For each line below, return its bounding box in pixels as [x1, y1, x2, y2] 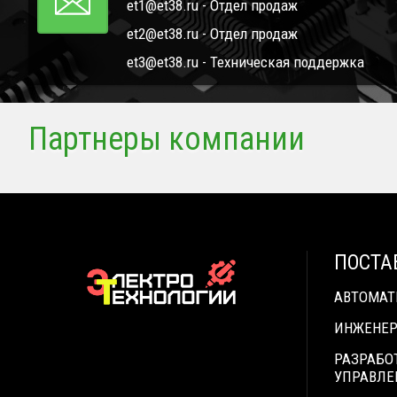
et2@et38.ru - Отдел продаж [127, 25, 298, 43]
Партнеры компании [28, 121, 305, 159]
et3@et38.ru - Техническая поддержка [127, 53, 364, 72]
